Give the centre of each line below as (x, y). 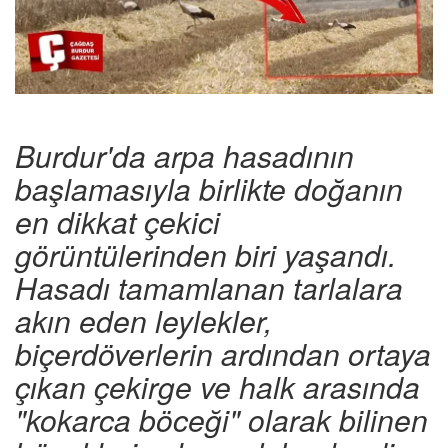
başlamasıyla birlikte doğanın (209, 189)
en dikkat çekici (117, 222)
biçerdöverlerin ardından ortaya (223, 354)
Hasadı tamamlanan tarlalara (209, 288)
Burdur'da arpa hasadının (184, 156)
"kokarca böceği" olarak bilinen (221, 420)
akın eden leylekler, (143, 321)
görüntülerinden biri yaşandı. (205, 255)
